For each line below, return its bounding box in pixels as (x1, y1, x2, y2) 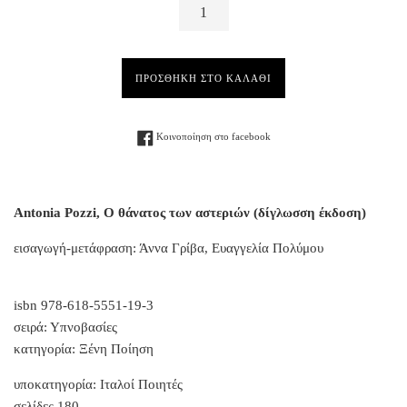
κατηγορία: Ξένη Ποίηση (14, 341, 154, 356)
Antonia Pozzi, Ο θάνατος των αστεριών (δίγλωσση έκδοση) (14, 204, 366, 220)
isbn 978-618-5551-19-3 (14, 297, 154, 313)
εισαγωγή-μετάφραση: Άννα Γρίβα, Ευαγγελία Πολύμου (14, 240, 323, 255)
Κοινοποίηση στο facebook (155, 132, 271, 143)
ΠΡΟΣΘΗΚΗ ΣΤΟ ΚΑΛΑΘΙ (135, 72, 272, 84)
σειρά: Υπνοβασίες (14, 319, 117, 334)
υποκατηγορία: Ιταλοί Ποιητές (14, 376, 183, 392)
